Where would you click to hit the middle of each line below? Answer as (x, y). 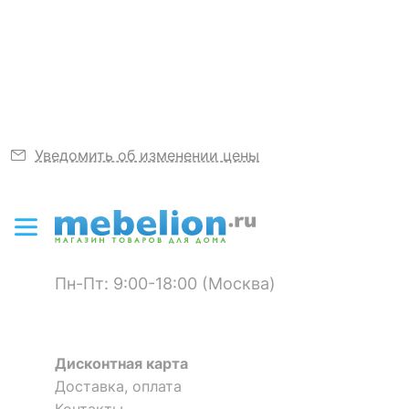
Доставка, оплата (118, 387)
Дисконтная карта (121, 364)
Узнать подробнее (122, 34)
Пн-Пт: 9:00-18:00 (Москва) (165, 283)
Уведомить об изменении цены (147, 155)
